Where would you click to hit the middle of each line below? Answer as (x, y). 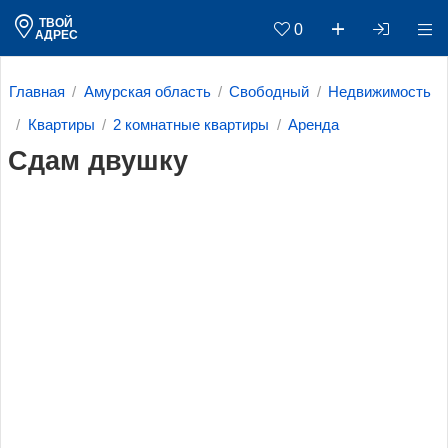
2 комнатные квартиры (191, 124)
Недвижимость (380, 92)
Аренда (314, 124)
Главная (37, 92)
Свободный (269, 92)
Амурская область (147, 92)
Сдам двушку (97, 161)
